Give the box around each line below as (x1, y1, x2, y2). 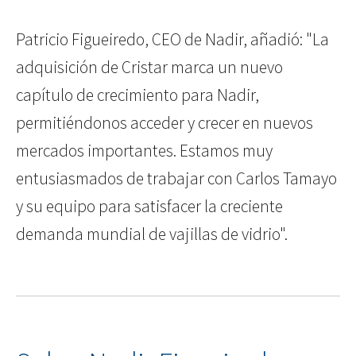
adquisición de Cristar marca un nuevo (16, 56, 283, 79)
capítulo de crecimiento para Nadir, (16, 84, 259, 106)
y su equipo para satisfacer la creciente (16, 195, 283, 218)
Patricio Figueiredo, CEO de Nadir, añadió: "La (16, 29, 329, 51)
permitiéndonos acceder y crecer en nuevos (16, 112, 313, 134)
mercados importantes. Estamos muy (16, 140, 273, 162)
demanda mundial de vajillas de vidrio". (16, 223, 288, 246)
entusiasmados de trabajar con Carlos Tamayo (16, 168, 337, 190)
